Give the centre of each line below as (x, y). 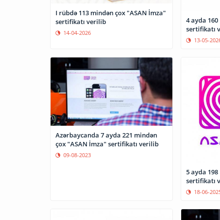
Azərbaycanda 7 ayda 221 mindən (106, 135)
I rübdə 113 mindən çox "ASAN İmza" (111, 13)
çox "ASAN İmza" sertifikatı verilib (107, 144)
